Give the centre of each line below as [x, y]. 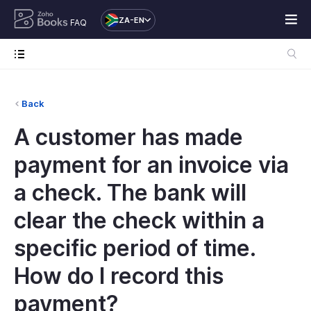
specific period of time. [135, 248]
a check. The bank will [130, 193]
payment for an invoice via [151, 165]
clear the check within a [139, 220]
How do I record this [119, 276]
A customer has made [128, 137]
